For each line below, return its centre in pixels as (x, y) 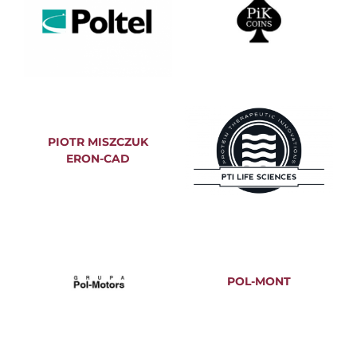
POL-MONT (259, 281)
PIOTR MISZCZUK (98, 142)
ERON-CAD (98, 159)
